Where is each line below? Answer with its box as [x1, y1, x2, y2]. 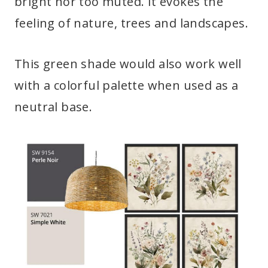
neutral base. [14, 99, 93, 115]
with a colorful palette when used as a [14, 77, 239, 94]
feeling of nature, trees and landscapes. [14, 15, 248, 32]
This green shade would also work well [14, 56, 242, 72]
